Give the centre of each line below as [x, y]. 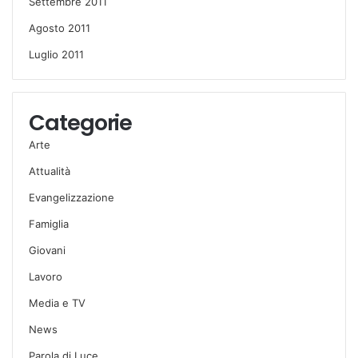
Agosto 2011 [60, 28]
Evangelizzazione [72, 197]
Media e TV [57, 302]
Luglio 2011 [56, 54]
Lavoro [46, 276]
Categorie [81, 122]
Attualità [50, 171]
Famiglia [49, 223]
